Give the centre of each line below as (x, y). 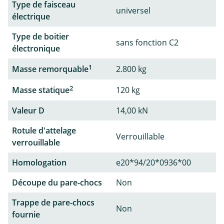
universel (133, 10)
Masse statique (41, 90)
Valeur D (28, 111)
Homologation (39, 163)
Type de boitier (40, 36)
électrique (31, 16)
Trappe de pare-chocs (53, 203)
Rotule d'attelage (44, 131)
